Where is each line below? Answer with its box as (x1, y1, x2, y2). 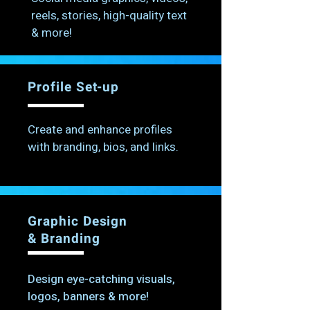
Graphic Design (28, 211, 128, 231)
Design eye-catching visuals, (28, 270, 175, 288)
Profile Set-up (28, 77, 120, 97)
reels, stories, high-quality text (31, 6, 187, 24)
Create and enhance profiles (28, 120, 172, 138)
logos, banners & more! (28, 287, 152, 305)
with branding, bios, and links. (28, 138, 179, 156)
